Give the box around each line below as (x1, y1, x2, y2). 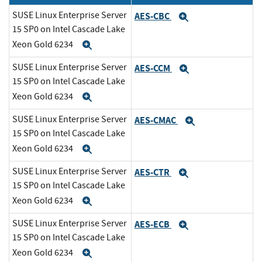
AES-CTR (135, 166, 171, 178)
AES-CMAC (135, 113, 178, 126)
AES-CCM (135, 61, 172, 74)
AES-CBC (135, 9, 171, 22)
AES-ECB (135, 218, 171, 230)
